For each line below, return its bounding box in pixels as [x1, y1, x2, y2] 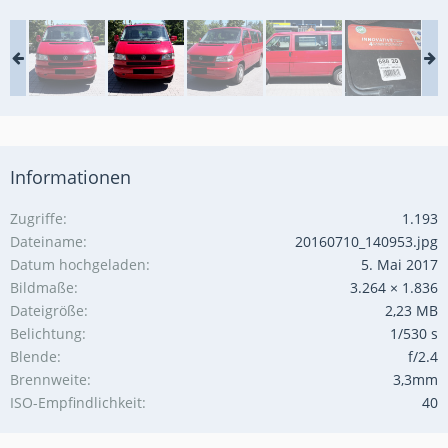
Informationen [10, 164, 131, 189]
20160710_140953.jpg [295, 231, 438, 251]
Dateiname [10, 231, 83, 251]
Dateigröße [10, 300, 84, 320]
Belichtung [10, 323, 82, 343]
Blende [10, 346, 57, 366]
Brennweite [10, 369, 87, 389]
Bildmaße [10, 277, 74, 297]
